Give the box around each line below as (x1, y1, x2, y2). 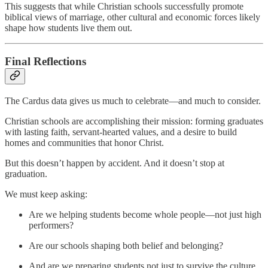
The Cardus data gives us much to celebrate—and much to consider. (5, 96, 261, 106)
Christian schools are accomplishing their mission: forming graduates (5, 116, 263, 127)
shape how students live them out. (5, 22, 132, 33)
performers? (29, 220, 74, 231)
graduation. (5, 169, 47, 179)
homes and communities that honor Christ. (5, 138, 164, 148)
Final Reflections (5, 55, 86, 68)
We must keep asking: (5, 189, 87, 200)
